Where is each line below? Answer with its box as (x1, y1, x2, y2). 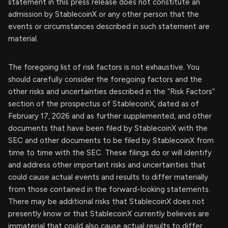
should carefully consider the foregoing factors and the (8, 75, 202, 84)
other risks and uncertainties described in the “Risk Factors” (8, 87, 215, 96)
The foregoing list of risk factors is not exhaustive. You (8, 63, 199, 72)
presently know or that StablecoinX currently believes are (8, 209, 209, 218)
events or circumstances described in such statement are (8, 22, 210, 31)
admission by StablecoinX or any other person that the (8, 10, 199, 19)
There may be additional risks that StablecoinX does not (8, 197, 205, 206)
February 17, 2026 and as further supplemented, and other (8, 111, 212, 121)
